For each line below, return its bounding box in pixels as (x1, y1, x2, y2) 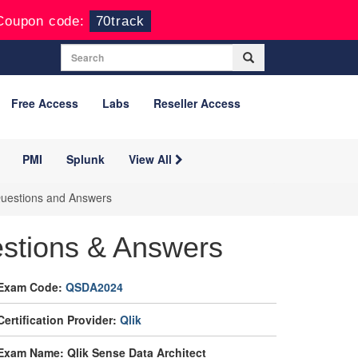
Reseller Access (153, 95, 241, 111)
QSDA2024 (66, 279, 123, 295)
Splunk (66, 151, 105, 167)
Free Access (11, 95, 78, 111)
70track (95, 14, 145, 29)
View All (129, 151, 175, 167)
